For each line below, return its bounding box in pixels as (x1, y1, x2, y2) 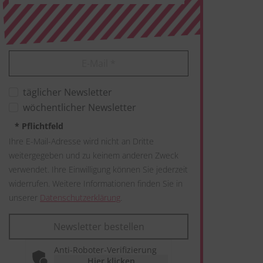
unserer (9, 192, 40, 203)
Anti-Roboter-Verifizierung (54, 244, 157, 255)
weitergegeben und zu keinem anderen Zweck (9, 150, 178, 161)
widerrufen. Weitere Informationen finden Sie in (9, 178, 183, 189)
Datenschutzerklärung (40, 192, 120, 203)
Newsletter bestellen (53, 220, 144, 233)
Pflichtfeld (19, 120, 63, 131)
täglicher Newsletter (23, 86, 112, 99)
